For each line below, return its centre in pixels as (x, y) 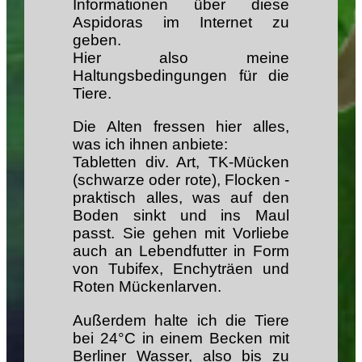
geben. (97, 40)
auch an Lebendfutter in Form (181, 251)
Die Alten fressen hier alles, (181, 127)
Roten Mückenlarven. (147, 287)
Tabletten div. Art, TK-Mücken (181, 162)
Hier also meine (181, 58)
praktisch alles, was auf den (181, 198)
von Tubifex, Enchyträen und (181, 269)
